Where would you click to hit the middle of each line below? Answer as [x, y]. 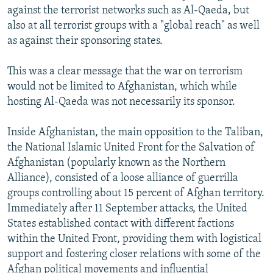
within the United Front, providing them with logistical [134, 239]
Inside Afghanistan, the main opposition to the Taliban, [135, 132]
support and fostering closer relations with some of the [134, 254]
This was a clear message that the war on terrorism [125, 71]
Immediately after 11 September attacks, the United [127, 208]
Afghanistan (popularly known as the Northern [116, 163]
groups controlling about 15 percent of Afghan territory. [136, 193]
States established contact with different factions [121, 224]
